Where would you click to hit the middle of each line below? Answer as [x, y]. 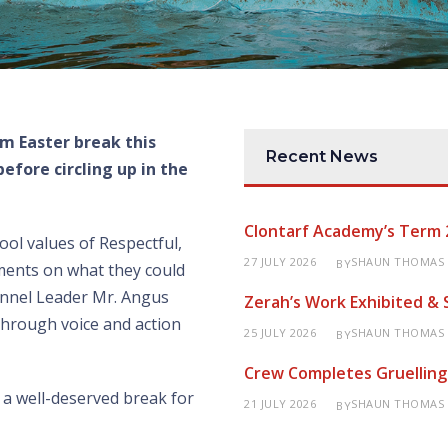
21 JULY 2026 [280, 403]
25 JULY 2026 [280, 332]
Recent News [322, 156]
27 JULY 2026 [280, 261]
